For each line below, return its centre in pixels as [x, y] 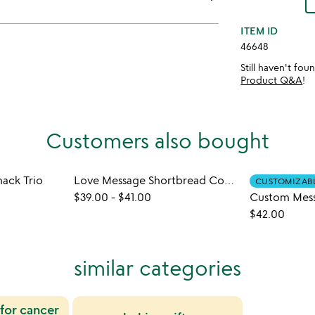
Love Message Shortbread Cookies [230, 180]
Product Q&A [272, 80]
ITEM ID [259, 31]
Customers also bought [157, 140]
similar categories [157, 268]
